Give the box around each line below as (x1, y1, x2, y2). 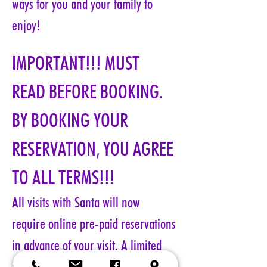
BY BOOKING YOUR (12, 108, 132, 132)
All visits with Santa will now (12, 194, 143, 211)
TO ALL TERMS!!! (12, 166, 115, 189)
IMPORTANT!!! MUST (12, 51, 143, 74)
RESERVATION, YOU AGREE (12, 137, 177, 160)
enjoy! (12, 17, 41, 34)
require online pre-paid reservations (12, 215, 179, 232)
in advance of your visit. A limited (12, 237, 164, 254)
